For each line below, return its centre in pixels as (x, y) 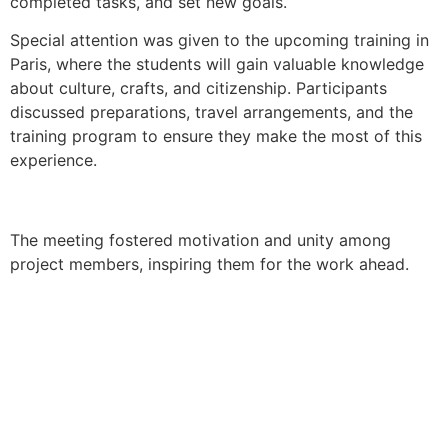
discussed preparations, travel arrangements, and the (211, 112)
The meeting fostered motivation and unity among (200, 240)
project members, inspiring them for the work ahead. (209, 264)
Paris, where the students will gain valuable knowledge (217, 64)
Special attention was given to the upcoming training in (219, 40)
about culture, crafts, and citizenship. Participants (198, 88)
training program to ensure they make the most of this (216, 136)
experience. (53, 160)
